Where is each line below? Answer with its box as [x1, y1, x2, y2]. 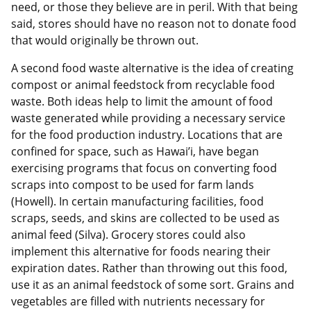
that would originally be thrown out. [11, 33, 199, 49]
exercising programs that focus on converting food [11, 160, 277, 176]
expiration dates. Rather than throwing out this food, [11, 260, 287, 276]
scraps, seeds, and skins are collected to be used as [11, 210, 280, 226]
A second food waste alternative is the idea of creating [11, 60, 294, 76]
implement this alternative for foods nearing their [11, 244, 271, 260]
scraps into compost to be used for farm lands [11, 177, 254, 193]
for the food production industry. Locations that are [11, 127, 283, 143]
